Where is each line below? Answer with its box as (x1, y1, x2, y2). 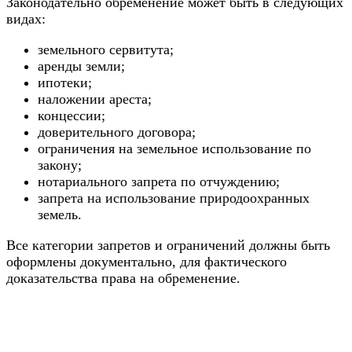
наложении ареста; (38, 90, 152, 107)
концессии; (38, 107, 105, 123)
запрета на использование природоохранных (38, 189, 310, 206)
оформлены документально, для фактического (6, 253, 287, 269)
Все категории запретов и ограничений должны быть (6, 236, 330, 253)
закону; (38, 156, 82, 173)
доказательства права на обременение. (6, 269, 240, 286)
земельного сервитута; (38, 41, 174, 57)
